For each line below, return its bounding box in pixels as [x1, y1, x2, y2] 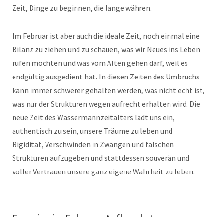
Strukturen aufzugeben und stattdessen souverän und [12, 153, 189, 163]
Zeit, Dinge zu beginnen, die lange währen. [12, 3, 152, 13]
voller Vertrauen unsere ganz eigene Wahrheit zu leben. [12, 167, 195, 176]
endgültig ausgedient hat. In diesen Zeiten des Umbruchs [12, 72, 200, 81]
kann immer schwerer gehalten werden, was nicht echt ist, [12, 85, 205, 95]
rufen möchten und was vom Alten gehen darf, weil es [12, 58, 188, 68]
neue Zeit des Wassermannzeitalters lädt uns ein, [12, 112, 175, 122]
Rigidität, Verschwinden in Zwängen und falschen [12, 139, 174, 149]
